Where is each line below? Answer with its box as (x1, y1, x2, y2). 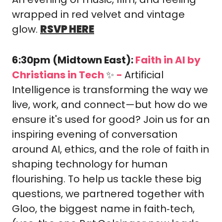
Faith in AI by (135, 53, 201, 67)
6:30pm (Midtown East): (12, 53, 135, 67)
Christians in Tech (12, 68, 106, 82)
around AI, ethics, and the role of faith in (12, 142, 209, 156)
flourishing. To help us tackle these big (12, 172, 202, 186)
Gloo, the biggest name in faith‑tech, (12, 202, 195, 216)
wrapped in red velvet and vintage (12, 7, 185, 21)
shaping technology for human (12, 157, 167, 171)
